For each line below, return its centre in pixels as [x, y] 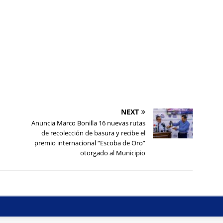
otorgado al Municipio [113, 153]
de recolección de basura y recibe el [94, 133]
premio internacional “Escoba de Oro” [90, 143]
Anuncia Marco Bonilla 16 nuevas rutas [89, 123]
